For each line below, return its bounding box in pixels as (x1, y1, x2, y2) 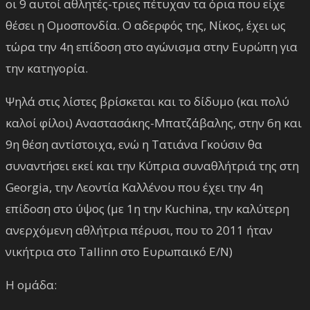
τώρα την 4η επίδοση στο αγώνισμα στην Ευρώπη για (6, 38, 298, 55)
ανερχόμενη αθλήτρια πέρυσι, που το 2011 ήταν (6, 221, 273, 238)
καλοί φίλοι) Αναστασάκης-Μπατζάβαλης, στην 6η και (6, 114, 302, 131)
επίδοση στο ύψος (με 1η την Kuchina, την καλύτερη (6, 200, 289, 217)
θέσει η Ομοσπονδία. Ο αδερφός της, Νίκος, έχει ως (6, 17, 286, 33)
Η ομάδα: (6, 276, 57, 293)
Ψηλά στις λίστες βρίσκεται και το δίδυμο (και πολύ (6, 93, 289, 109)
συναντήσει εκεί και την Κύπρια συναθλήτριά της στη (6, 157, 299, 174)
